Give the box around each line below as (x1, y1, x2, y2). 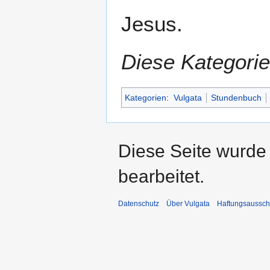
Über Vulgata (166, 199, 210, 209)
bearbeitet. (118, 166, 204, 187)
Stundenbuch (210, 93, 262, 103)
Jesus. (121, 12, 183, 36)
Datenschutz (118, 199, 159, 209)
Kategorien (125, 93, 166, 103)
